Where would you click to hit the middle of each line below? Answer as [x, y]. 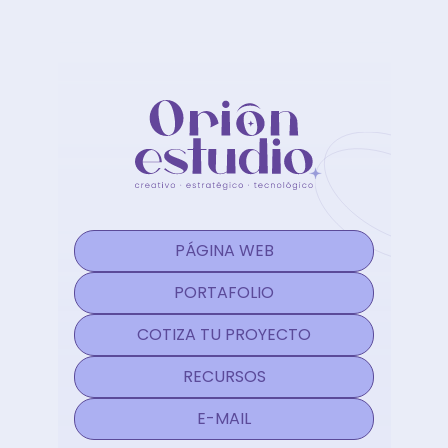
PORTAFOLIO [224, 292]
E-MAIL [224, 418]
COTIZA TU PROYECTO [224, 334]
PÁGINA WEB [224, 250]
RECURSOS [224, 376]
